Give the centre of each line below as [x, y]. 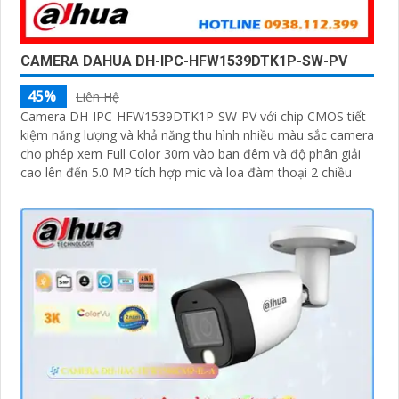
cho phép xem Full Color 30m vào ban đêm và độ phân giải [191, 153]
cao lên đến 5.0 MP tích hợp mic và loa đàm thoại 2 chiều [186, 172]
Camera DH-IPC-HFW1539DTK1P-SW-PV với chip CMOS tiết [193, 116]
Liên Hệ [98, 96]
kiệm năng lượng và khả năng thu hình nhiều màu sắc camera [197, 134]
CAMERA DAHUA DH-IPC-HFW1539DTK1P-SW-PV [184, 61]
